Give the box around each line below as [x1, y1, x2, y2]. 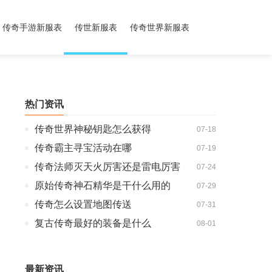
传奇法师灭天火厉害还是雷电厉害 [35, 161, 180, 172]
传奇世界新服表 [129, 22, 189, 32]
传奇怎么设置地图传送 [35, 199, 132, 209]
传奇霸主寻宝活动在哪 [35, 143, 132, 153]
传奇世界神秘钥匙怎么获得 [35, 124, 151, 134]
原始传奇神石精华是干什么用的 [35, 180, 171, 191]
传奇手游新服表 [2, 22, 62, 32]
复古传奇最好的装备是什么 [35, 218, 151, 228]
